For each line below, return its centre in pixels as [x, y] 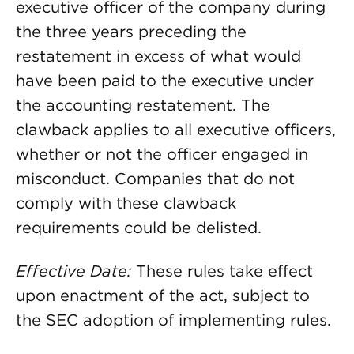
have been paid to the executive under [165, 81]
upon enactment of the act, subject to [163, 296]
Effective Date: [73, 271]
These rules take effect [222, 271]
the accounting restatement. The [143, 105]
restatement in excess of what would [158, 56]
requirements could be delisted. [139, 228]
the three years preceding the [131, 32]
